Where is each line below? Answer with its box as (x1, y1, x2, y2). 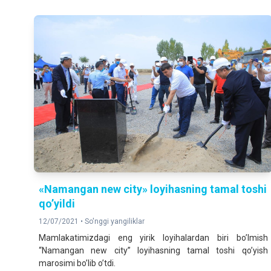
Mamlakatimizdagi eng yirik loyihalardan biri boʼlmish (39, 233, 268, 243)
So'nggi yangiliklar (85, 217, 145, 226)
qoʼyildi (39, 197, 75, 211)
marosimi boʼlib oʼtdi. (39, 258, 116, 269)
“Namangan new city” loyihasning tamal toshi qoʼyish (39, 246, 268, 256)
